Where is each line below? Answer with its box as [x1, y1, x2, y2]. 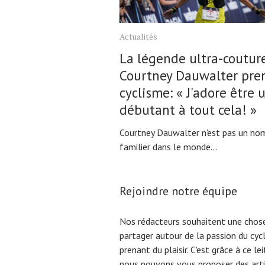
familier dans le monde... [119, 140, 217, 153]
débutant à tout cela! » [119, 101, 257, 118]
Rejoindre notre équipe [119, 183, 237, 199]
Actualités [119, 30, 157, 42]
